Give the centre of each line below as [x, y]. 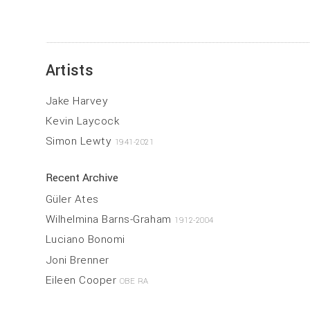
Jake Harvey [77, 101]
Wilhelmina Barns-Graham [110, 220]
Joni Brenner [77, 260]
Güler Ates [72, 199]
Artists [70, 71]
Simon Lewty [80, 142]
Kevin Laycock [82, 121]
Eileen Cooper [82, 281]
